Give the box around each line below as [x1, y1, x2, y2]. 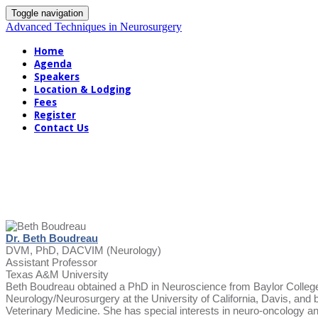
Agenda [34, 58, 72, 70]
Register [34, 109, 76, 121]
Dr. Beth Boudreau [6, 231, 98, 244]
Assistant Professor [6, 256, 97, 268]
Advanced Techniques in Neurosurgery [6, 21, 182, 33]
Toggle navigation [11, 8, 83, 18]
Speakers [34, 71, 79, 82]
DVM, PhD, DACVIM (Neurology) [6, 243, 161, 256]
